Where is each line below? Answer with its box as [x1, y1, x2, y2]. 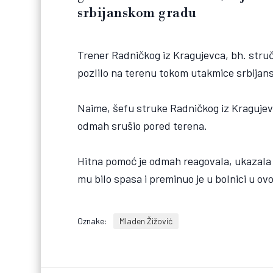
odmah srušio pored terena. [77, 118, 208, 132]
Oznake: [77, 216, 108, 227]
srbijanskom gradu [77, 4, 197, 21]
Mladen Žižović [119, 216, 173, 227]
